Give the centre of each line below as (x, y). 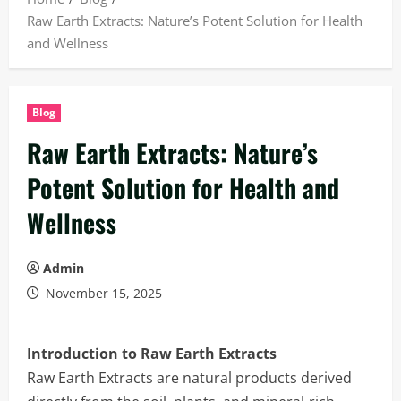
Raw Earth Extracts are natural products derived (189, 378)
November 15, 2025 (102, 293)
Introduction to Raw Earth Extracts (152, 354)
